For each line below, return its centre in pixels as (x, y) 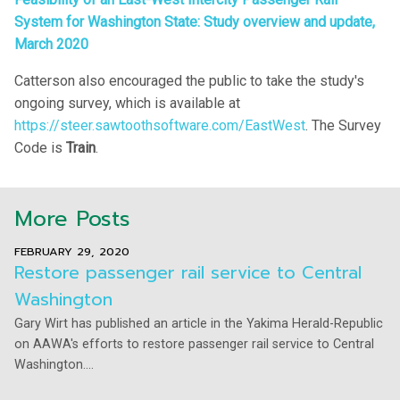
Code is (40, 148)
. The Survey (343, 126)
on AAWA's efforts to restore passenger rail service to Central (194, 345)
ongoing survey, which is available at (127, 104)
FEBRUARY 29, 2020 (72, 252)
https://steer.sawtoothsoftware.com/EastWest (160, 126)
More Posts (72, 219)
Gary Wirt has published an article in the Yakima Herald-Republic (199, 324)
